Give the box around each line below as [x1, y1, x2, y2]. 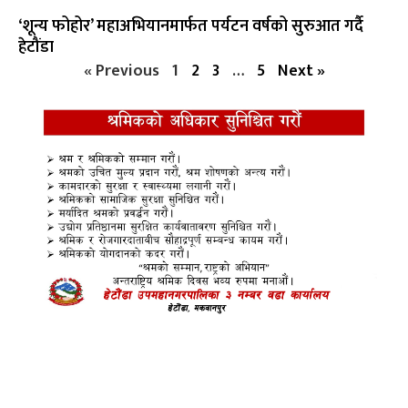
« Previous [83, 57, 159, 86]
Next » [277, 57, 325, 86]
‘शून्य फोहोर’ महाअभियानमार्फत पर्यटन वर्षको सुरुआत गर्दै [18, 13, 363, 41]
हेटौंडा [18, 34, 54, 62]
